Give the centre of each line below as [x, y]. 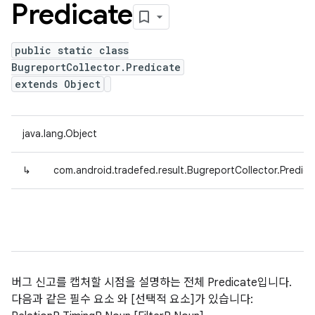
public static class [72, 50]
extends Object [58, 84]
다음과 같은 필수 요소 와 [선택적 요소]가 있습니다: [132, 300]
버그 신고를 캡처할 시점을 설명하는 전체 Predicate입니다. [152, 283]
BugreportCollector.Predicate [96, 67]
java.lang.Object [60, 134]
